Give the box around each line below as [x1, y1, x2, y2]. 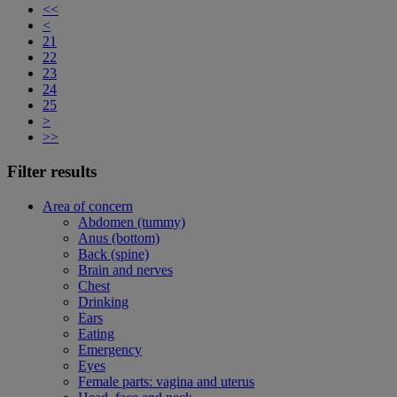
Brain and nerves [78, 261, 173, 277]
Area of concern [43, 198, 133, 214]
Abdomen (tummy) [78, 214, 185, 230]
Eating [78, 325, 114, 341]
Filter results [7, 161, 97, 181]
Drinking [78, 293, 128, 309]
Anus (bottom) [78, 230, 160, 245]
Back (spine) [78, 245, 149, 261]
